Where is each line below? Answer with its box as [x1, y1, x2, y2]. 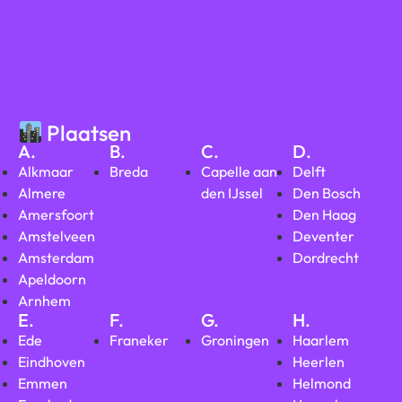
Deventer [293, 227, 354, 246]
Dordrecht [293, 249, 359, 267]
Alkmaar [18, 162, 74, 181]
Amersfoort [18, 205, 94, 224]
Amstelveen [18, 227, 95, 246]
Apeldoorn [18, 270, 86, 289]
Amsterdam [18, 249, 94, 267]
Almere [18, 184, 66, 203]
